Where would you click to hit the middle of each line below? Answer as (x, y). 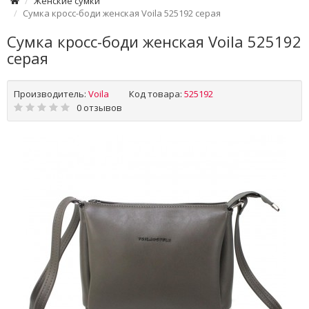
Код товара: (156, 93)
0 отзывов (99, 107)
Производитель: (50, 93)
